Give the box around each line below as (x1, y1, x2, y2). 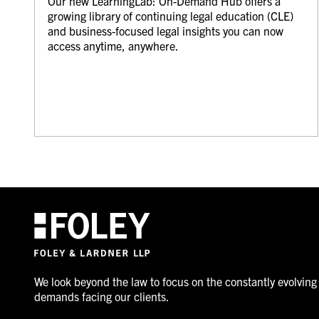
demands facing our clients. (33, 288, 169, 303)
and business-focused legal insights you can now (47, 23, 283, 38)
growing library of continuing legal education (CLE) (47, 8, 293, 23)
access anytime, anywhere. (47, 38, 179, 53)
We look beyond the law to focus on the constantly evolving (33, 273, 317, 288)
